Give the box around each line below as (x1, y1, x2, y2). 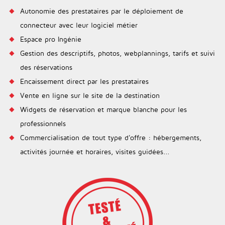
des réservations (20, 63, 72, 71)
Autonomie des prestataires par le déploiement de (20, 7, 183, 15)
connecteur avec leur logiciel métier (20, 21, 138, 29)
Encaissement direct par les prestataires (20, 77, 149, 85)
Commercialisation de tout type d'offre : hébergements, (20, 133, 201, 142)
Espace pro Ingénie (20, 35, 81, 43)
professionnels (20, 119, 66, 128)
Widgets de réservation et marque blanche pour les (20, 105, 187, 114)
